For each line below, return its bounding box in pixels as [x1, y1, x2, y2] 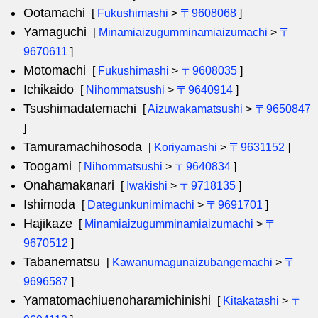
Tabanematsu [23, 255, 100, 269]
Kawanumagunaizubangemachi [112, 256, 273, 268]
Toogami [23, 159, 72, 173]
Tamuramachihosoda [23, 140, 142, 154]
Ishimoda [23, 197, 75, 212]
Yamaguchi [23, 25, 87, 39]
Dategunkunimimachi [87, 199, 194, 211]
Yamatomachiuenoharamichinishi [23, 293, 211, 307]
